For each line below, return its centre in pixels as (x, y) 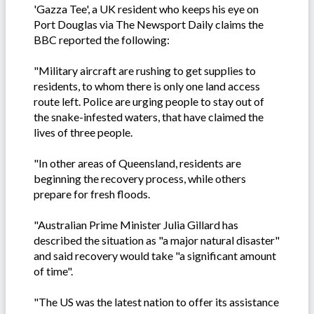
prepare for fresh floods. (92, 194)
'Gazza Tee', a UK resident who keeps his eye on (146, 9)
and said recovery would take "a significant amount (155, 256)
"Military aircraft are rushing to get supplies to (145, 71)
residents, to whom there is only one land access (147, 86)
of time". (53, 271)
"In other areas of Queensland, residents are (137, 163)
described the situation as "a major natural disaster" (157, 240)
